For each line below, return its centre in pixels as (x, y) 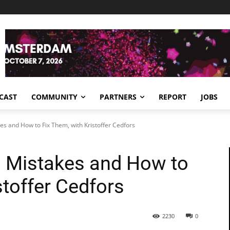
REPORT (172, 97)
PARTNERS (118, 97)
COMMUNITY (54, 97)
